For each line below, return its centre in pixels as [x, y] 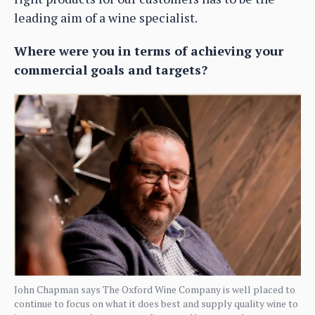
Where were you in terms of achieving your [149, 50]
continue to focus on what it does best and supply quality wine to [156, 303]
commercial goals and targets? [111, 69]
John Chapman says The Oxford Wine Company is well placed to [155, 289]
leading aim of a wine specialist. [106, 17]
